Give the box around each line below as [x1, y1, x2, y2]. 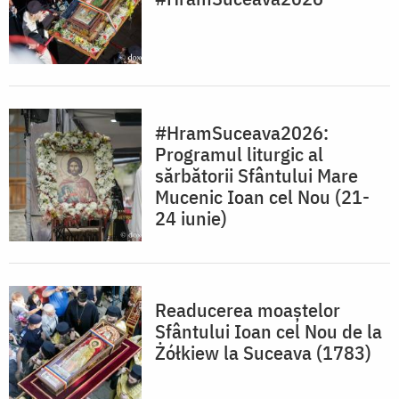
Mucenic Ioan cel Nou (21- [155, 183, 370, 210]
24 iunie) [155, 205, 227, 232]
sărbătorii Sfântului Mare [155, 162, 358, 189]
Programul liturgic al [155, 141, 323, 167]
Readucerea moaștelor [155, 297, 340, 323]
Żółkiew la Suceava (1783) [155, 339, 371, 366]
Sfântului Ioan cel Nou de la [155, 318, 382, 345]
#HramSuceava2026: [155, 119, 329, 146]
